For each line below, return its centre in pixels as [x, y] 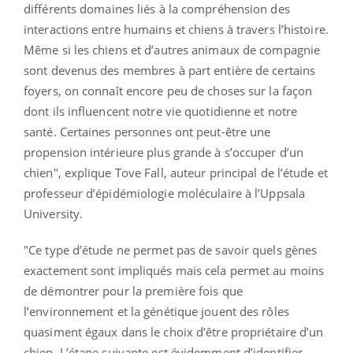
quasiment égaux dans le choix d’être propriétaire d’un [174, 331]
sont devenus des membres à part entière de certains [170, 70]
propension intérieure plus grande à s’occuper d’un [164, 152]
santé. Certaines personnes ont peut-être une [147, 131]
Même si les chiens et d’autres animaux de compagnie [172, 49]
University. [54, 213]
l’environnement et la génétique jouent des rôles [156, 311]
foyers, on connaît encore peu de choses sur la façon [168, 90]
